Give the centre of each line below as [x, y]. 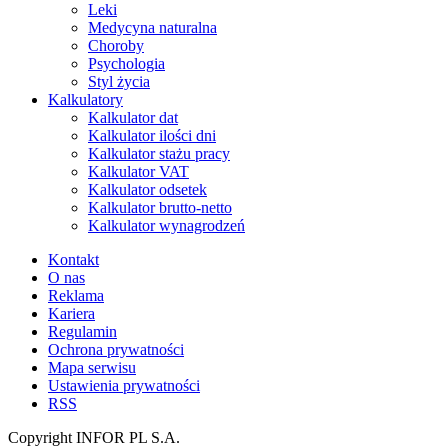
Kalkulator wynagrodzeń [166, 226]
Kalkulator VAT [138, 172]
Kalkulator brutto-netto [160, 208]
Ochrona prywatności [116, 350]
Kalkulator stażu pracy [159, 154]
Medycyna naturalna [152, 28]
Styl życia [119, 82]
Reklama [76, 296]
